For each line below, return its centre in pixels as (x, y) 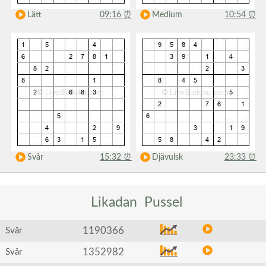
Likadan (114, 202)
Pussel (163, 202)
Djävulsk (167, 157)
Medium (167, 15)
